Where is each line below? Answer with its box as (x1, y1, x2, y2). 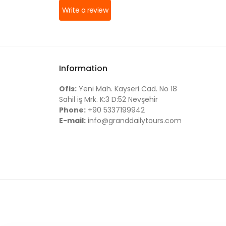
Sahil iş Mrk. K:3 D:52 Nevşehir (59, 94, 158, 104)
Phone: (59, 105, 86, 115)
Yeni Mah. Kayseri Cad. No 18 (77, 84, 177, 94)
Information (59, 63, 107, 74)
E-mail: (59, 116, 86, 126)
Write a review (62, 5, 108, 15)
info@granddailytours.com (86, 116, 182, 126)
